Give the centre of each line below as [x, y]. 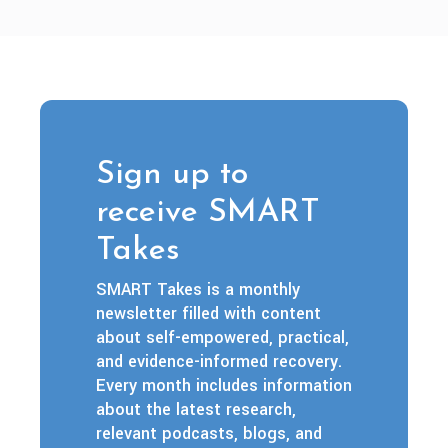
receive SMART [208, 212]
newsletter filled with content [208, 313]
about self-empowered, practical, [222, 337]
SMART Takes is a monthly [198, 289]
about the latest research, [196, 409]
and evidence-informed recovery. [219, 361]
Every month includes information [224, 385]
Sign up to [172, 174]
